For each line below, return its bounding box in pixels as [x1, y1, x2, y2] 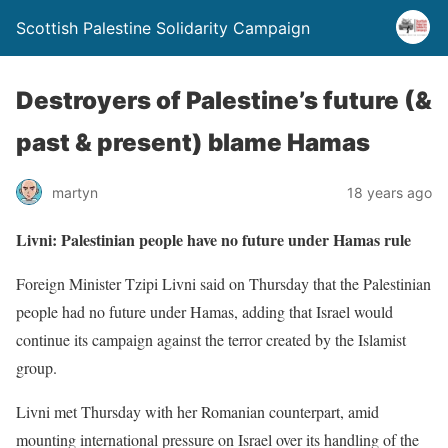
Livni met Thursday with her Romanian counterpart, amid [16, 401, 379, 422]
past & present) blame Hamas [16, 128, 370, 157]
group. [16, 357, 57, 378]
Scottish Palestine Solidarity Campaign [16, 18, 310, 38]
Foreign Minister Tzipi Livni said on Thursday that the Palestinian [16, 273, 431, 294]
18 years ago [347, 183, 432, 201]
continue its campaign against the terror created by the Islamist [16, 329, 406, 350]
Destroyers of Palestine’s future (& [16, 86, 432, 115]
